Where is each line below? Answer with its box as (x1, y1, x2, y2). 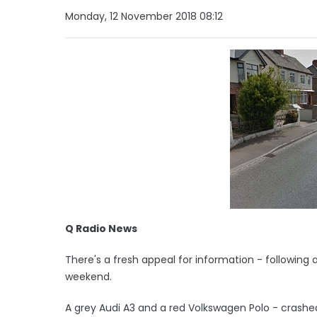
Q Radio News (65, 221, 137, 236)
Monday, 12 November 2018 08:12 (65, 8, 223, 23)
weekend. (65, 269, 112, 284)
